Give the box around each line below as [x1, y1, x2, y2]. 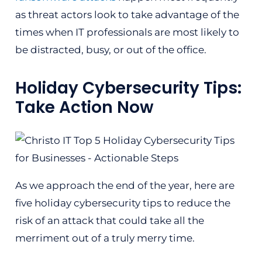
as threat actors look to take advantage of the [15, 8, 239, 20]
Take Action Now [15, 95, 153, 119]
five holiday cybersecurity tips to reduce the [15, 197, 230, 209]
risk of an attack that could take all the [15, 215, 204, 226]
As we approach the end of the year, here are [15, 180, 235, 191]
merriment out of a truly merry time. [15, 232, 195, 244]
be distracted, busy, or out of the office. [15, 43, 206, 56]
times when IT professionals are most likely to [15, 26, 239, 38]
